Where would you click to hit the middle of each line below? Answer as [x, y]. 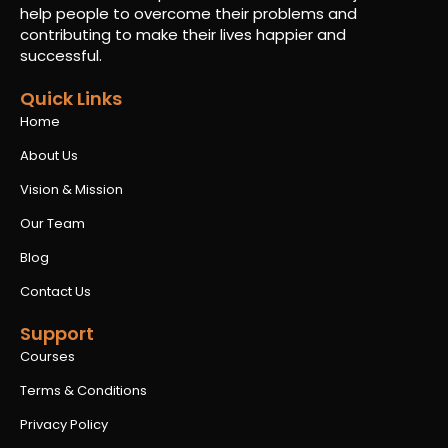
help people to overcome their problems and [188, 13]
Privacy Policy [64, 424]
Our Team [52, 223]
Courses [47, 356]
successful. [61, 55]
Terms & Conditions [83, 390]
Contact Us [55, 291]
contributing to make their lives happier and [183, 34]
